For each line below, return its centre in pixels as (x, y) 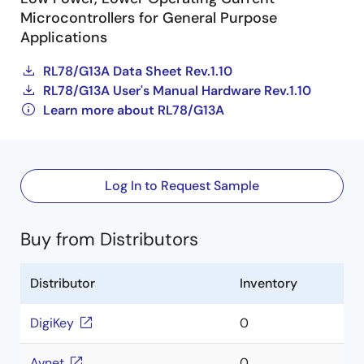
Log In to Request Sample (182, 186)
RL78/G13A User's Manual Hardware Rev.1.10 (177, 91)
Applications (64, 37)
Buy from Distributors (109, 239)
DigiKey (52, 323)
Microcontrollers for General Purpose (149, 18)
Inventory (269, 283)
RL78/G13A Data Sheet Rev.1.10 (138, 71)
